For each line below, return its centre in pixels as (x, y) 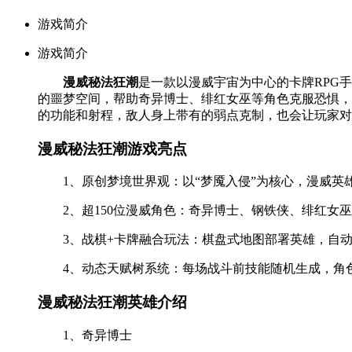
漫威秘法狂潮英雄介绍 (112, 302)
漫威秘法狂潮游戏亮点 (112, 148)
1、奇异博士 (97, 335)
